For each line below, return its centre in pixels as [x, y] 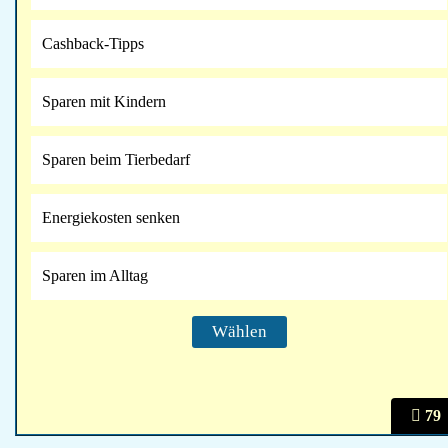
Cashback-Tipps [93, 43]
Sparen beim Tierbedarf [116, 159]
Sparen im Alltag [95, 275]
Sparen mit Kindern [104, 101]
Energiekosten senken [111, 217]
